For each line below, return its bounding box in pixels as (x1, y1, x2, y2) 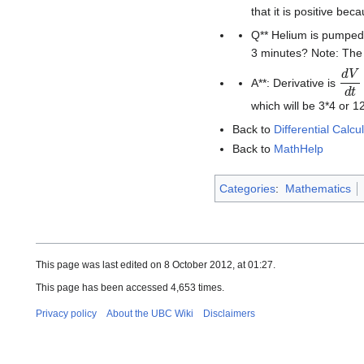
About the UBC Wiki (106, 307, 193, 319)
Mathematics (284, 181, 351, 195)
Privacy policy (36, 307, 97, 319)
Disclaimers (203, 307, 255, 319)
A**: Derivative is (250, 76, 339, 89)
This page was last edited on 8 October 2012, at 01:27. (36, 258, 275, 271)
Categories (219, 181, 275, 195)
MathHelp (274, 141, 324, 155)
